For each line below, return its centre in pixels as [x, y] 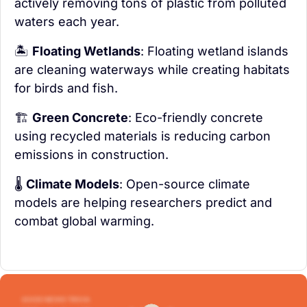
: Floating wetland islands [214, 51]
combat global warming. [84, 221]
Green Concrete [80, 118]
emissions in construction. [91, 155]
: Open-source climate [185, 184]
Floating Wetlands [86, 51]
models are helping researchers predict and [143, 203]
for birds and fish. [66, 88]
